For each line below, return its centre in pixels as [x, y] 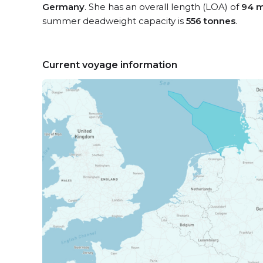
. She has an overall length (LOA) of [163, 7]
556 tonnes [211, 21]
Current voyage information [110, 65]
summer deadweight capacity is [114, 21]
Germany [63, 7]
